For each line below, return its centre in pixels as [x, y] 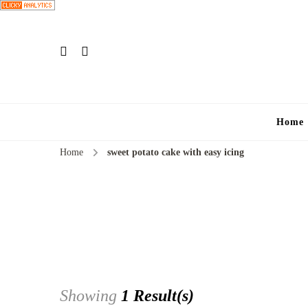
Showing [90, 296]
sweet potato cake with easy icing [176, 152]
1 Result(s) [157, 296]
